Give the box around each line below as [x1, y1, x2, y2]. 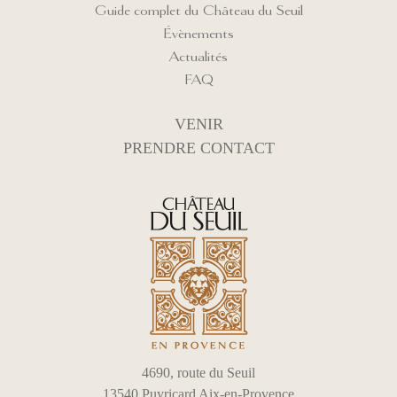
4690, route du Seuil [142, 364, 255, 380]
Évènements [163, 22, 234, 43]
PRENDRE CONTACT [122, 138, 275, 157]
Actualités [169, 45, 228, 66]
